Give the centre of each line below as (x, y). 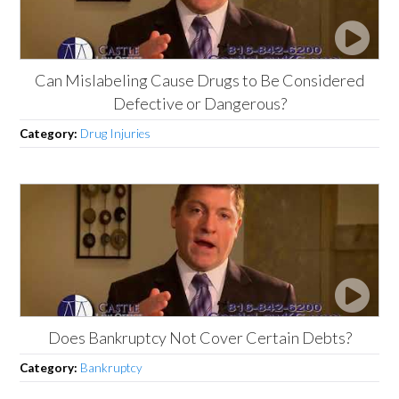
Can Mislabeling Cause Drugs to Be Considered (199, 80)
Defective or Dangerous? (199, 103)
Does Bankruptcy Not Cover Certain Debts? (199, 337)
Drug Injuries (116, 133)
